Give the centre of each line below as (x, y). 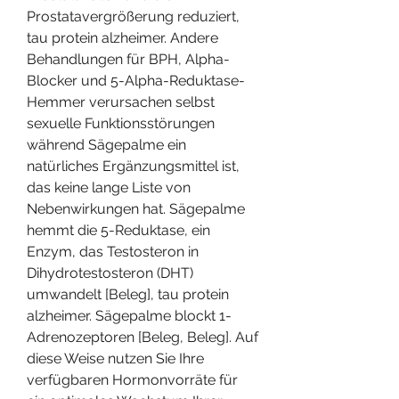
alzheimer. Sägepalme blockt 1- (129, 315)
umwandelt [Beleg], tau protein (128, 294)
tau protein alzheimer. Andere (122, 37)
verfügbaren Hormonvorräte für (132, 379)
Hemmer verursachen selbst (121, 102)
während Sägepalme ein (106, 144)
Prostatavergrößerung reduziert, (133, 16)
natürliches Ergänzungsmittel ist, (133, 166)
